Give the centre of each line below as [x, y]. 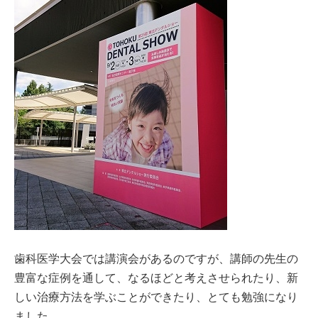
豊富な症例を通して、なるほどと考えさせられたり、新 [156, 278]
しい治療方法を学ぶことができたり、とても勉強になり [156, 297]
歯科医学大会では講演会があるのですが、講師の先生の [156, 259]
